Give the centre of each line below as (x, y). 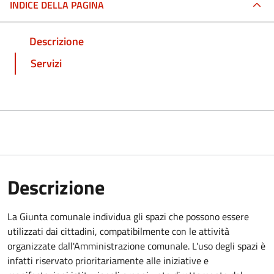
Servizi (46, 63)
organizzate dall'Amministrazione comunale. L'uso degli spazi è (136, 246)
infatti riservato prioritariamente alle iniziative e (108, 260)
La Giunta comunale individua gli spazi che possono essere (128, 216)
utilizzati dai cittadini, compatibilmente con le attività (118, 231)
